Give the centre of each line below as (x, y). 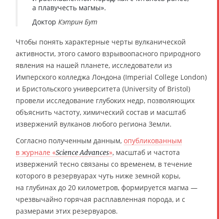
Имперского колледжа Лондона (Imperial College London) (111, 77)
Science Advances (82, 152)
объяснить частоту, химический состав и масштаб (101, 112)
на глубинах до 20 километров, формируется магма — (107, 187)
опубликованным (153, 140)
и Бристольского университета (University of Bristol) (103, 88)
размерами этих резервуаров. (67, 211)
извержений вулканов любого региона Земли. (94, 124)
